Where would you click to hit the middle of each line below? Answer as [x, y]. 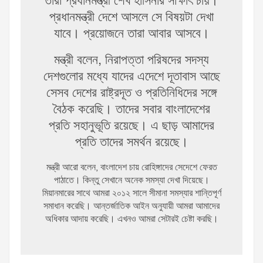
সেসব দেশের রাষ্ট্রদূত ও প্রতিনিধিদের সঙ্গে [131, 93]
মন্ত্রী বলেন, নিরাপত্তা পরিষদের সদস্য [131, 60]
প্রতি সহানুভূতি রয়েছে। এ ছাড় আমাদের [131, 126]
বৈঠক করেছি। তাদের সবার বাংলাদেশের [131, 110]
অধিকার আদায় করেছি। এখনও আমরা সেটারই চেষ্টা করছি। [131, 219]
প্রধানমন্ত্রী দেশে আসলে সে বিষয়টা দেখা [131, 18]
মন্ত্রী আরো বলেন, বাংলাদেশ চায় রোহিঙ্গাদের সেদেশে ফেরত [131, 168]
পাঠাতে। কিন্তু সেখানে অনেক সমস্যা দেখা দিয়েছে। [131, 181]
